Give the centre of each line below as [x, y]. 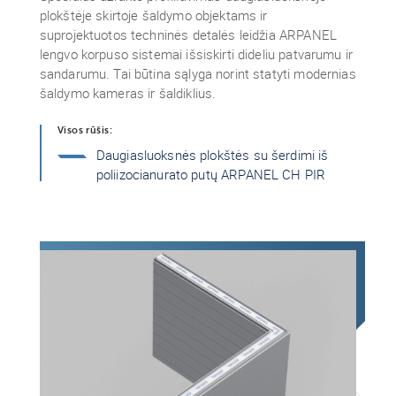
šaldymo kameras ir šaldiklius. [128, 93]
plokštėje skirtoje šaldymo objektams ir [153, 15]
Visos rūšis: [84, 130]
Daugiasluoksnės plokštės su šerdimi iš [212, 155]
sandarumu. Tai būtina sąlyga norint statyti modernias [198, 73]
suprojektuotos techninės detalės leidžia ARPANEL [188, 34]
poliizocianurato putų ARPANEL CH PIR [211, 174]
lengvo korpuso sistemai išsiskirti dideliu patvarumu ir [196, 54]
